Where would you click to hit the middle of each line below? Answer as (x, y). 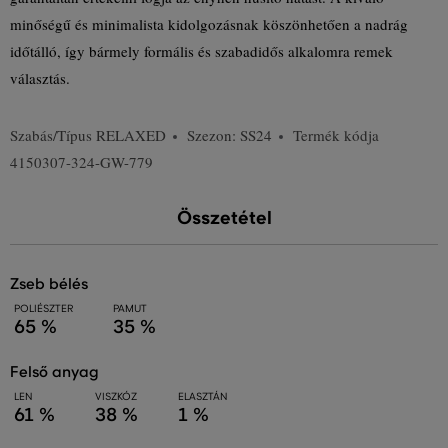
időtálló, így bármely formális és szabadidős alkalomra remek (201, 51)
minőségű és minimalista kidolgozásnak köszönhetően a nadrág (209, 24)
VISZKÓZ (116, 396)
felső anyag (59, 372)
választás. (40, 78)
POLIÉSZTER (43, 308)
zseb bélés (53, 284)
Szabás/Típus (53, 135)
